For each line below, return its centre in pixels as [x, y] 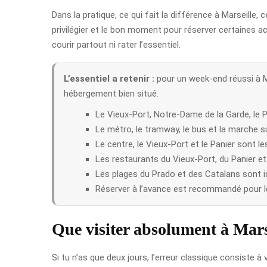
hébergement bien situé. [111, 93]
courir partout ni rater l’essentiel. [116, 44]
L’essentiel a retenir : [109, 78]
